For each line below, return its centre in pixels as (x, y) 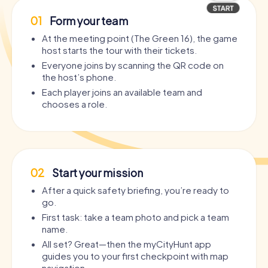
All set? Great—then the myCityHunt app (127, 244)
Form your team (88, 21)
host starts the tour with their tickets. (119, 50)
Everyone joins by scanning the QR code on (133, 65)
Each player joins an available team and (122, 92)
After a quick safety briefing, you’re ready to (135, 190)
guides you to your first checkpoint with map (135, 256)
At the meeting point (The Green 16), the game (140, 38)
